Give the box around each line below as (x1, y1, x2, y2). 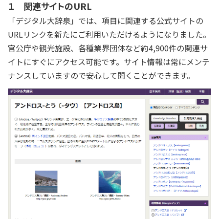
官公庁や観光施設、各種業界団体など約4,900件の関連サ (8, 42, 208, 54)
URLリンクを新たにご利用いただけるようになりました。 (8, 28, 211, 40)
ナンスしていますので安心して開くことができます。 (8, 69, 195, 81)
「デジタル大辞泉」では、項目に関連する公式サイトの (8, 15, 203, 26)
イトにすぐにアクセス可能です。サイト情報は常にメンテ (8, 56, 210, 67)
